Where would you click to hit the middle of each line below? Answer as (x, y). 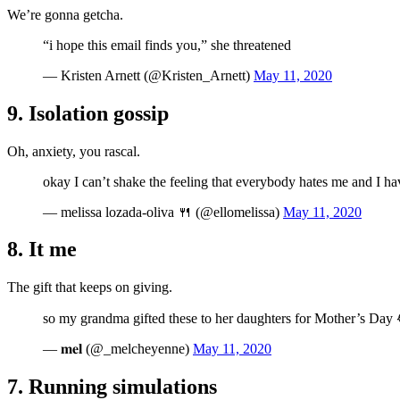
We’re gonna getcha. (65, 14)
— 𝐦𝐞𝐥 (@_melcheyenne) (118, 349)
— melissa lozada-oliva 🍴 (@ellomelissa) (163, 212)
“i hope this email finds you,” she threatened (167, 45)
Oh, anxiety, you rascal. (74, 151)
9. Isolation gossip (88, 113)
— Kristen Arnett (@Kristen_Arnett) (148, 75)
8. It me (42, 250)
